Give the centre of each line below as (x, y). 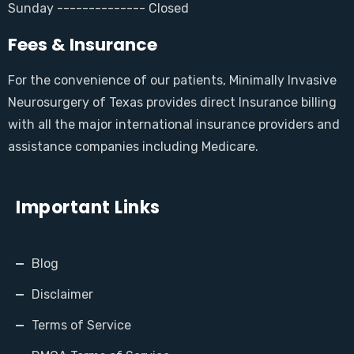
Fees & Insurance (83, 44)
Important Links (88, 207)
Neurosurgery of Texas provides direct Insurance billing (172, 102)
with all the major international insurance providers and (174, 124)
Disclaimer (62, 294)
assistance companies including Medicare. (133, 146)
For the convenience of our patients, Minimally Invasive (172, 80)
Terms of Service (81, 325)
